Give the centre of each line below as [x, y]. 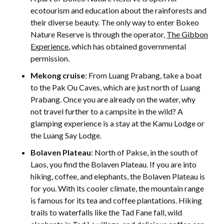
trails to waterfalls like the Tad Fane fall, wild [106, 212]
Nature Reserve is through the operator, [99, 34]
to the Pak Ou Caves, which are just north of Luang [116, 87]
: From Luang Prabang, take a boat [144, 75]
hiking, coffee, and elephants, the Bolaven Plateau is [118, 176]
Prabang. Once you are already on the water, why [113, 99]
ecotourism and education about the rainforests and [119, 10]
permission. [50, 58]
